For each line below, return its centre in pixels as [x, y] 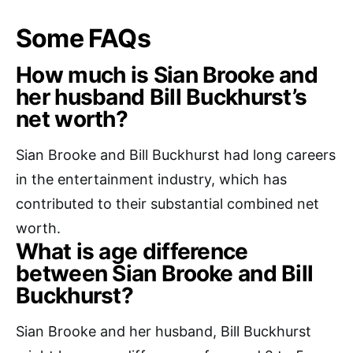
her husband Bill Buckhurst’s [162, 97]
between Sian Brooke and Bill [165, 274]
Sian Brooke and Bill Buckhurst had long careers [176, 155]
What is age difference [132, 252]
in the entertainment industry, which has [151, 180]
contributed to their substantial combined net [167, 204]
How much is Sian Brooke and [167, 75]
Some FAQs [83, 39]
